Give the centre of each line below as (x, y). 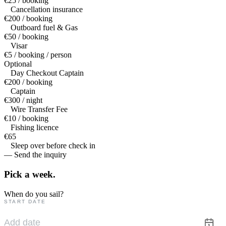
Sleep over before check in (53, 146)
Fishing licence (35, 128)
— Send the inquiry (35, 155)
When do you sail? (34, 194)
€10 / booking (26, 119)
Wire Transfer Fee (39, 109)
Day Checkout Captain (47, 73)
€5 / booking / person (38, 55)
